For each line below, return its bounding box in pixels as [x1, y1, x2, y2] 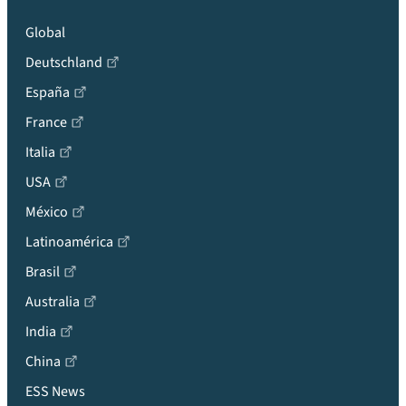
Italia [25, 142, 55, 162]
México [25, 202, 68, 222]
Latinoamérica [25, 232, 113, 252]
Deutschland [25, 53, 102, 72]
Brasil [25, 262, 60, 282]
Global [25, 23, 65, 43]
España [25, 82, 70, 102]
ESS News [25, 382, 85, 401]
